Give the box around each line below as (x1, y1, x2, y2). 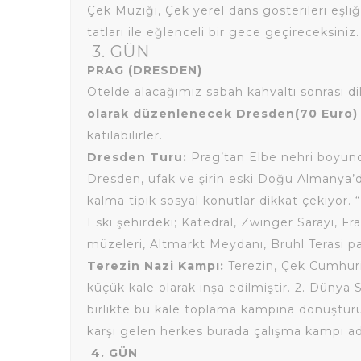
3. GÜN (92, 42, 150, 61)
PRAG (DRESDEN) (87, 63, 202, 77)
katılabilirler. (87, 128, 163, 143)
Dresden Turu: (87, 150, 187, 164)
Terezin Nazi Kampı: (87, 259, 228, 273)
